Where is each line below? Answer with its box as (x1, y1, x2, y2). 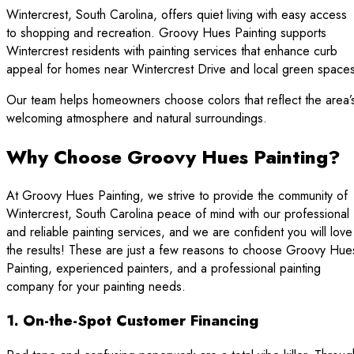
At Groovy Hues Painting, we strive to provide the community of (6, 186, 348, 205)
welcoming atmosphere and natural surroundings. (6, 108, 267, 127)
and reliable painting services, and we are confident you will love (6, 222, 352, 241)
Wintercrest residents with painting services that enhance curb (6, 41, 337, 60)
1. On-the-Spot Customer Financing (6, 310, 258, 332)
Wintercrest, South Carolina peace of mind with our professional (6, 204, 349, 223)
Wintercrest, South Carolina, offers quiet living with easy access (6, 5, 347, 24)
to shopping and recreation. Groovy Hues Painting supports (6, 23, 326, 42)
